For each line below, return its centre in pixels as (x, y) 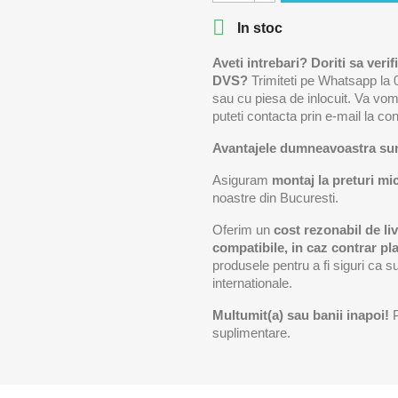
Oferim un (241, 230)
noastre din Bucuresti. (275, 198)
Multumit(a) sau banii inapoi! (301, 315)
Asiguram (242, 180)
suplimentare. (251, 333)
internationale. (252, 283)
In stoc (258, 28)
